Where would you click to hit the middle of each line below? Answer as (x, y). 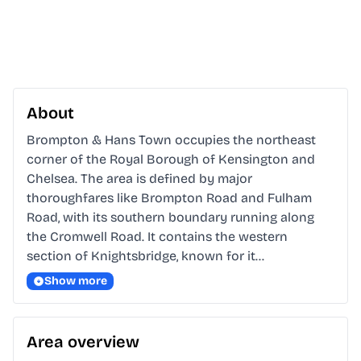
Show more (76, 281)
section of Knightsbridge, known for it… (145, 256)
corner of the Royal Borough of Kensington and (171, 160)
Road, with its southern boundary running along (170, 218)
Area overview (83, 342)
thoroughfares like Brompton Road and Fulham (169, 198)
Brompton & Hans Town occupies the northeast (171, 140)
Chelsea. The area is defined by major (139, 179)
